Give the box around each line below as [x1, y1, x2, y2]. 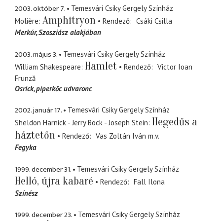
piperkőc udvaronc [36, 83, 92, 93]
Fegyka [15, 143, 37, 152]
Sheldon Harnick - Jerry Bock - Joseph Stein [15, 118, 148, 128]
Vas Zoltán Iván [95, 131, 146, 141]
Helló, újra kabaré [15, 174, 93, 187]
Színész [15, 188, 38, 198]
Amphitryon [42, 14, 96, 27]
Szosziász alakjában [38, 28, 101, 37]
